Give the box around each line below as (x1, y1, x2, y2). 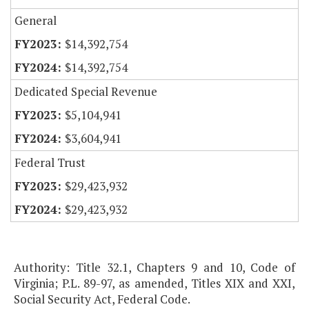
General (14, 12, 57, 29)
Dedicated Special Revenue (14, 83, 157, 100)
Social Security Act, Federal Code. (14, 291, 190, 308)
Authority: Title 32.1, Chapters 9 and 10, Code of (14, 259, 295, 276)
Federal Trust (14, 154, 86, 171)
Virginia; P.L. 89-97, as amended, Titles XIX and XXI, (14, 275, 295, 292)
